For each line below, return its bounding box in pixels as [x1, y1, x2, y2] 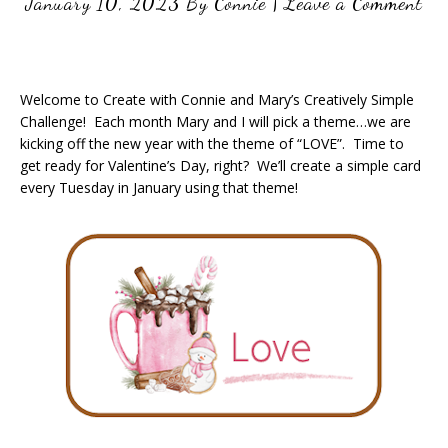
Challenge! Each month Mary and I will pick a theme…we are [20, 112, 411, 131]
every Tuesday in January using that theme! [20, 178, 298, 197]
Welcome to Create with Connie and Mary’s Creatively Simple [20, 90, 414, 109]
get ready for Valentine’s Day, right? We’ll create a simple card [20, 156, 421, 175]
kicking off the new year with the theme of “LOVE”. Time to [20, 134, 404, 153]
